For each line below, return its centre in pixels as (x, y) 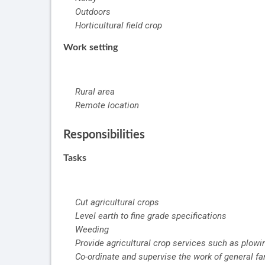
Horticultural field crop (119, 26)
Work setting (91, 48)
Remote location (107, 106)
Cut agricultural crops (117, 203)
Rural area (95, 92)
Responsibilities (104, 135)
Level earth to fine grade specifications (151, 216)
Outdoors (93, 12)
